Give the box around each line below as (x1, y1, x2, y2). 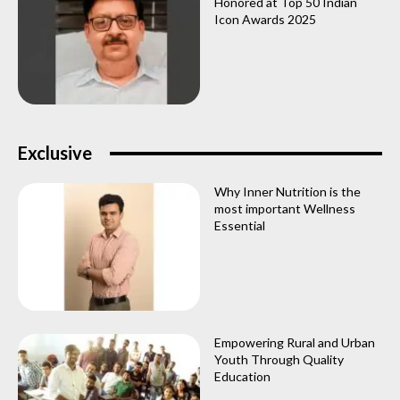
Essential (214, 218, 265, 234)
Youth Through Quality (214, 351, 344, 367)
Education (214, 368, 271, 384)
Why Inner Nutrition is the (214, 184, 361, 200)
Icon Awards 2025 (214, 12, 316, 28)
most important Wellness (214, 201, 355, 217)
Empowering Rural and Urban (214, 334, 375, 350)
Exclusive (18, 142, 92, 164)
